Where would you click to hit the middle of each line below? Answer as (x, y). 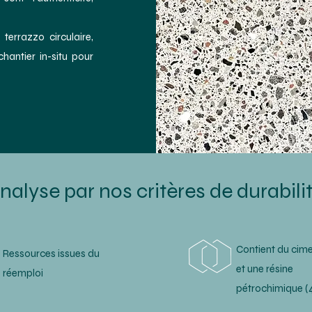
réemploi (23, 273)
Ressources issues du (51, 253)
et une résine (264, 269)
